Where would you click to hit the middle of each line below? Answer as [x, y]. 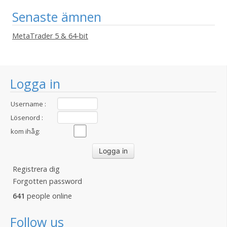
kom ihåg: [25, 131]
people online [48, 196]
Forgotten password [47, 181]
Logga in [35, 84]
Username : [28, 104]
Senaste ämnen [57, 17]
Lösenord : [27, 118]
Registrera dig [36, 169]
